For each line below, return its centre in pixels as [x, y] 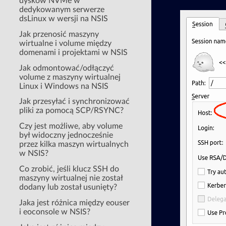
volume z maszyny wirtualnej [70, 77]
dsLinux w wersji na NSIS [64, 18]
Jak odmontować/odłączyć [67, 68]
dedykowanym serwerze [62, 9]
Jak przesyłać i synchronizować [75, 102]
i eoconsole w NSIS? [55, 212]
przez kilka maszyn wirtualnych [74, 145]
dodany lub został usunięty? [68, 187]
